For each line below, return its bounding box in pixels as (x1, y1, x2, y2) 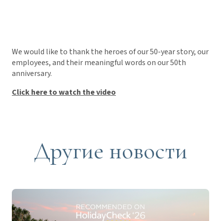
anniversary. (12, 68, 52, 79)
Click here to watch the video (12, 87, 116, 98)
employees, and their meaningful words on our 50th (12, 57, 186, 69)
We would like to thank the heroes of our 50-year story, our (12, 46, 209, 58)
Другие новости (34, 137, 187, 166)
